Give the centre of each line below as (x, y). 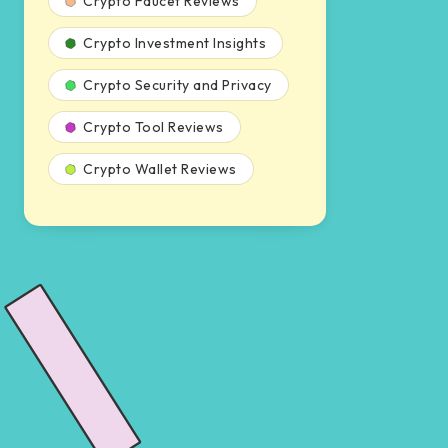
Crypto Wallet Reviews (160, 169)
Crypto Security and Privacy (177, 85)
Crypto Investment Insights (174, 43)
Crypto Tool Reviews (153, 127)
